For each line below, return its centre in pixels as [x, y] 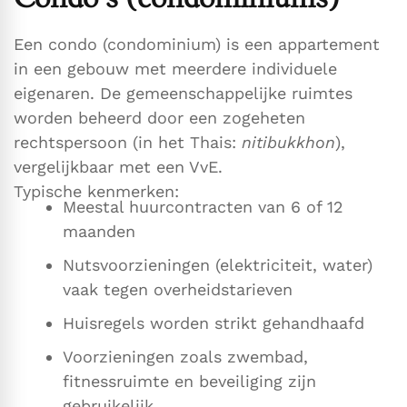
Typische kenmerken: [96, 192]
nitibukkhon [288, 143]
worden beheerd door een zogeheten [159, 118]
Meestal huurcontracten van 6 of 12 [203, 207]
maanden [99, 232]
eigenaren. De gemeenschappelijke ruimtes [183, 94]
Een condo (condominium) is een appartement [197, 45]
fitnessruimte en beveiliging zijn [189, 382]
